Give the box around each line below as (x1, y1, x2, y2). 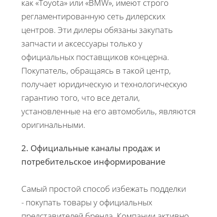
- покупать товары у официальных (21, 197, 152, 208)
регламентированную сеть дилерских (21, 11, 165, 22)
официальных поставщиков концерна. (21, 51, 169, 63)
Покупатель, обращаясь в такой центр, (21, 65, 171, 77)
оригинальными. (21, 119, 85, 131)
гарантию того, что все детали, (21, 92, 140, 104)
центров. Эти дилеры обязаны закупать (21, 24, 173, 36)
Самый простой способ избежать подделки (21, 183, 186, 195)
